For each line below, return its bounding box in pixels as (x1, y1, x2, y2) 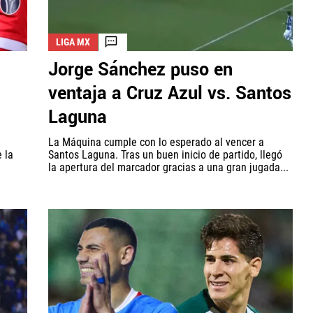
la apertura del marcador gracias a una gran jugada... (48, 160, 289, 174)
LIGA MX (56, 36, 90, 48)
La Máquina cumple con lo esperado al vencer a (48, 135, 264, 149)
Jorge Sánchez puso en (48, 57, 233, 82)
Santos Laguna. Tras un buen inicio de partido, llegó (48, 147, 282, 161)
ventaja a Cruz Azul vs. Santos (48, 80, 291, 106)
